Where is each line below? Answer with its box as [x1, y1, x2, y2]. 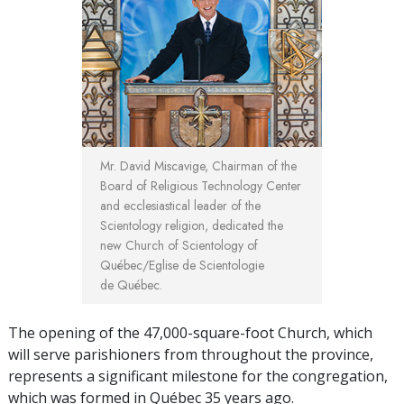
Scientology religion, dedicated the [100, 216, 283, 235]
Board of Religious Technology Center [100, 177, 301, 196]
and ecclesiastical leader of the [100, 197, 261, 216]
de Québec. [100, 276, 162, 295]
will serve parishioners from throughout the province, [8, 344, 373, 365]
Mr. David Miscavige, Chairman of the [100, 157, 297, 176]
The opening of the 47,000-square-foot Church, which [8, 323, 372, 344]
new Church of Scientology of [100, 236, 258, 255]
